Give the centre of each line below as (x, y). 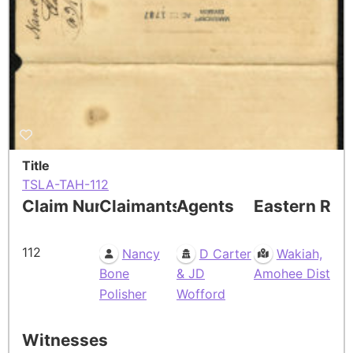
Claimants (140, 206)
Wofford (201, 294)
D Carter (225, 254)
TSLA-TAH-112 (65, 185)
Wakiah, (299, 254)
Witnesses (65, 340)
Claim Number (79, 206)
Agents (205, 206)
